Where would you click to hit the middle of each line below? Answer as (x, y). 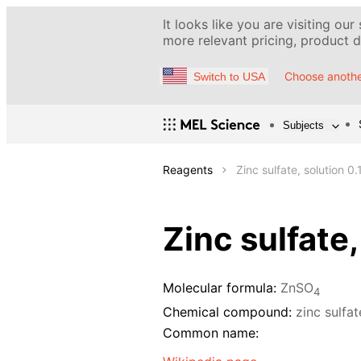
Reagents (188, 170)
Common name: (211, 333)
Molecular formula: (220, 288)
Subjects (303, 125)
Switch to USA (229, 76)
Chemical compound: (227, 311)
